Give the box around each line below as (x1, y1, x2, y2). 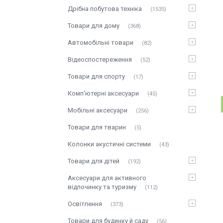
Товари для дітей (68, 157, 119, 165)
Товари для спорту (68, 73, 125, 80)
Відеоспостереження (68, 56, 132, 63)
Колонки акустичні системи (68, 140, 151, 148)
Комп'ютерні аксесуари (68, 90, 139, 97)
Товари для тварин (68, 123, 126, 131)
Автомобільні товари (68, 39, 133, 46)
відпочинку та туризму (68, 183, 136, 191)
